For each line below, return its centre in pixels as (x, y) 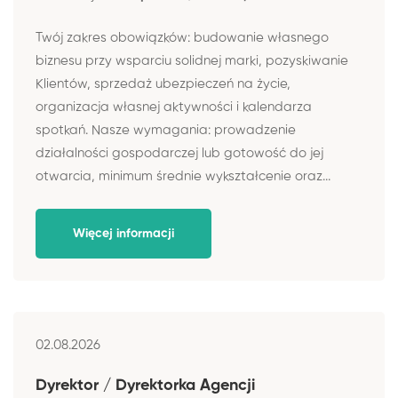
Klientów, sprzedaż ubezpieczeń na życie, (163, 84)
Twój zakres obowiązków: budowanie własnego (182, 38)
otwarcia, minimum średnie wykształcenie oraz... (183, 176)
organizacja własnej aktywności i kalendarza (174, 107)
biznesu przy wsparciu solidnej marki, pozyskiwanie (192, 61)
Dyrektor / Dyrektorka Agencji (147, 386)
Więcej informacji (123, 233)
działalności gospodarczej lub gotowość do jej (179, 153)
